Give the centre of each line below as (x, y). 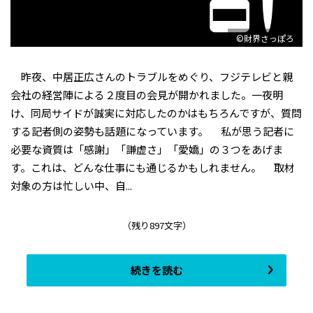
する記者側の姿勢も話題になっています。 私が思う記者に (152, 131)
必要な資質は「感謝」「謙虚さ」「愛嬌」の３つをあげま (147, 150)
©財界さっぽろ (265, 38)
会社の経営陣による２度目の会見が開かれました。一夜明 (147, 95)
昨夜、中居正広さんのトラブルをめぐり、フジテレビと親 (152, 77)
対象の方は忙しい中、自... (71, 186)
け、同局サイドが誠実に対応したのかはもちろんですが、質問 (156, 113)
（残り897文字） (156, 226)
